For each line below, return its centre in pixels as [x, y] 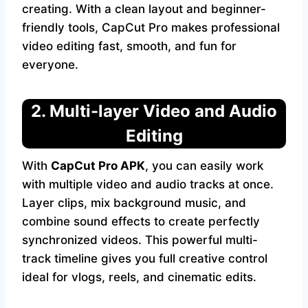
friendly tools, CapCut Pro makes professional [151, 27]
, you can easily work [204, 166]
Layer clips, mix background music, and [134, 203]
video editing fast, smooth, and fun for [129, 46]
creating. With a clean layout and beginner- [144, 9]
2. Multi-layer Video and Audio [154, 111]
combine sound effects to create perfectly [141, 221]
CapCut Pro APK [98, 166]
